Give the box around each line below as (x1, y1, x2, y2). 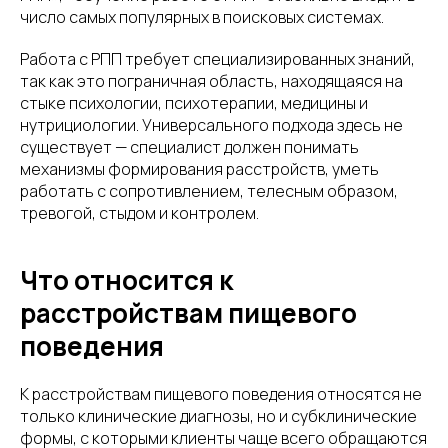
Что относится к (20, 261, 233, 298)
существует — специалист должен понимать (20, 135, 359, 158)
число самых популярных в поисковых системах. (20, 5, 384, 28)
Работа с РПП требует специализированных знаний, (20, 47, 415, 70)
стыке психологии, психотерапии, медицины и (20, 91, 368, 114)
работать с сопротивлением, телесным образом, (20, 179, 398, 202)
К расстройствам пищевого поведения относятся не (20, 382, 422, 405)
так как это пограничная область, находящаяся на (20, 69, 403, 92)
